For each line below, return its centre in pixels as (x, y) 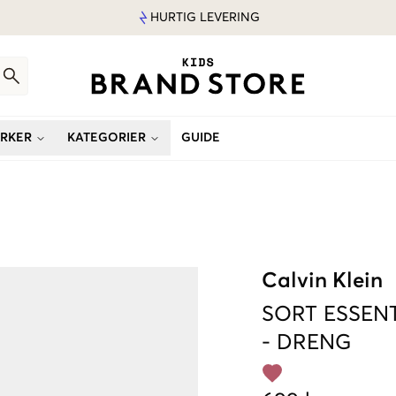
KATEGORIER (107, 138)
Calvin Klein (322, 281)
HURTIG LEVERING (205, 18)
